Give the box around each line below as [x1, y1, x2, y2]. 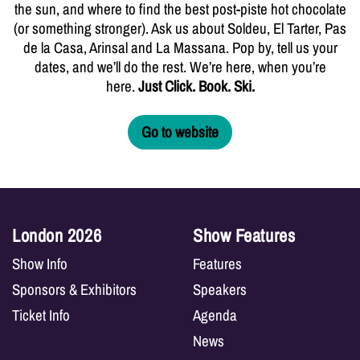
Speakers [193, 278, 247, 300]
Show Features [193, 223, 296, 247]
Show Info [12, 252, 67, 274]
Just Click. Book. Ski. [137, 76, 255, 96]
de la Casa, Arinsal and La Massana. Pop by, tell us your [22, 37, 337, 58]
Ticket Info [12, 304, 70, 325]
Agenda [193, 304, 237, 325]
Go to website [141, 121, 219, 143]
